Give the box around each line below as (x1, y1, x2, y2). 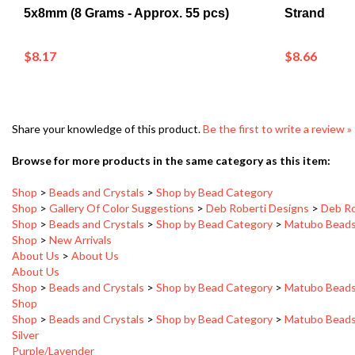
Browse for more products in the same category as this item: (12, 128, 330, 141)
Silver (12, 302, 39, 315)
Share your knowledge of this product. (12, 96, 203, 109)
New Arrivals (49, 207, 112, 220)
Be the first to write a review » (203, 96, 352, 109)
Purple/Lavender (12, 318, 94, 331)
